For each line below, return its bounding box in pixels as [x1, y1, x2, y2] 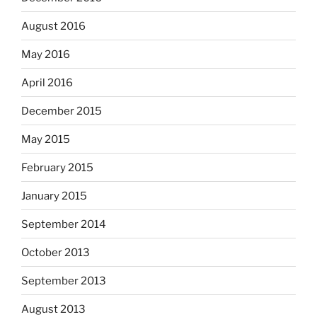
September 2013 [21, 274, 106, 287]
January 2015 [21, 189, 87, 202]
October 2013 [21, 246, 90, 259]
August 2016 [21, 19, 86, 33]
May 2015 [21, 132, 70, 146]
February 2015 [21, 161, 93, 174]
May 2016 [21, 47, 70, 61]
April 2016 [21, 76, 73, 89]
